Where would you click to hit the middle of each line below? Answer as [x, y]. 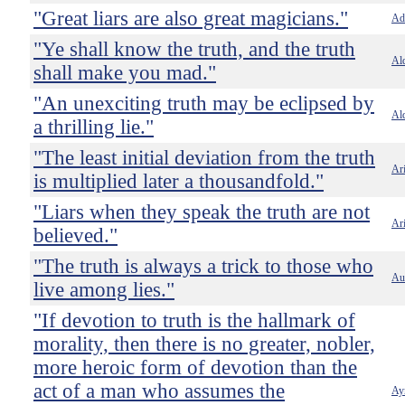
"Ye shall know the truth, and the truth [194, 49]
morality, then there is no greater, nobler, [204, 344]
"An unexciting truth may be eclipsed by [204, 104]
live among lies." [104, 290]
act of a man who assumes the [159, 391]
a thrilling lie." [94, 127]
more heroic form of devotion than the [195, 367]
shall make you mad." [125, 73]
